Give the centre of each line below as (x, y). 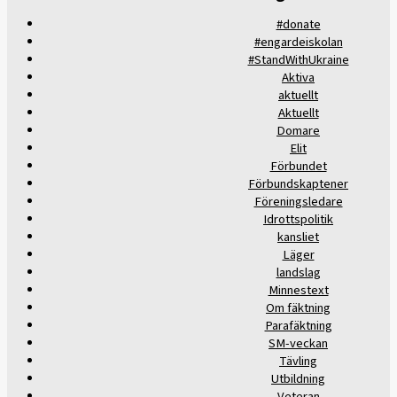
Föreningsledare (298, 202)
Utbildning (298, 379)
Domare (298, 131)
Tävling (298, 362)
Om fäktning (298, 308)
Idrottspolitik (298, 220)
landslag (298, 273)
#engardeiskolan (298, 43)
